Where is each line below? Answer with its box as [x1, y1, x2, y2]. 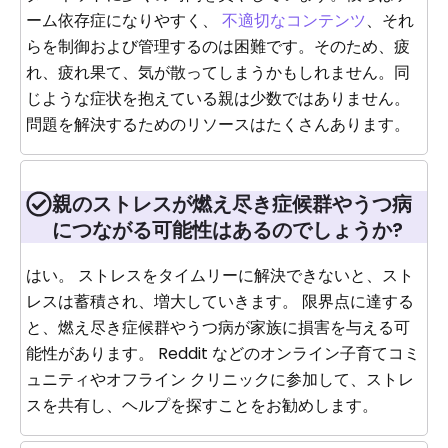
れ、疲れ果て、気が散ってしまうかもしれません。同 [26, 60, 410, 84]
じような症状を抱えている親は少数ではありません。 [26, 86, 410, 110]
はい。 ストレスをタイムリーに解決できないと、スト [26, 263, 414, 287]
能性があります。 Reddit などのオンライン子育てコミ [26, 341, 420, 365]
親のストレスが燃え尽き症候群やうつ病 [52, 189, 412, 218]
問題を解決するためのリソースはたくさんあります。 [26, 112, 410, 136]
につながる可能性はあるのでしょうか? [52, 215, 403, 244]
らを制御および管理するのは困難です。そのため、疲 [26, 34, 410, 58]
